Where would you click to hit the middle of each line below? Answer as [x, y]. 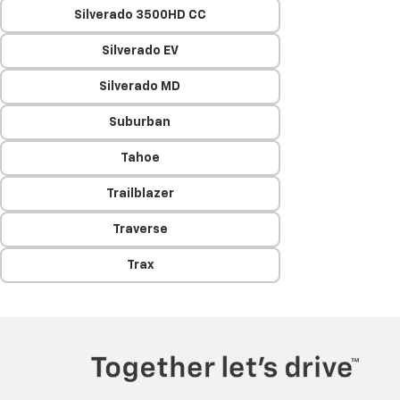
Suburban [140, 122]
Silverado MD [140, 87]
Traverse [140, 229]
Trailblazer [140, 194]
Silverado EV [140, 51]
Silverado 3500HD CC [140, 15]
